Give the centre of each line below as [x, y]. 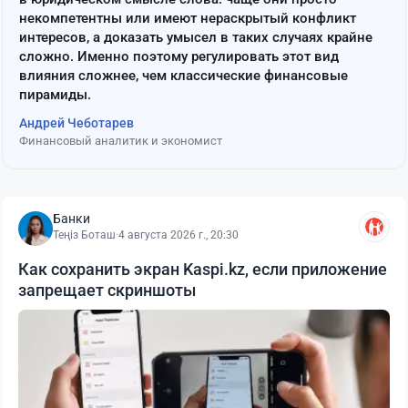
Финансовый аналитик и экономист [121, 141]
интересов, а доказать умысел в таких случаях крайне [196, 37]
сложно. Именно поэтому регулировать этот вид [179, 56]
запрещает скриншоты [107, 290]
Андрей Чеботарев [76, 123]
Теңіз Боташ [84, 235]
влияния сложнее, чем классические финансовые [184, 76]
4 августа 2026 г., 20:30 [178, 235]
